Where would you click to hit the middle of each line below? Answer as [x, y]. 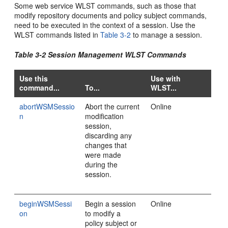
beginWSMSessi [46, 204]
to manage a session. [167, 35]
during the [102, 164]
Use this [34, 78]
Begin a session [111, 204]
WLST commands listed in [58, 35]
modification [105, 116]
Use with [166, 78]
